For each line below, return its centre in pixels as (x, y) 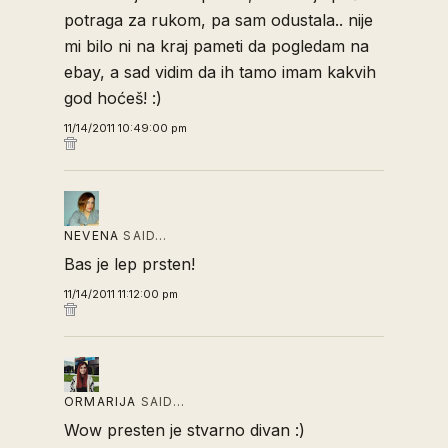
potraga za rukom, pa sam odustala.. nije (218, 20)
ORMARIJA (100, 401)
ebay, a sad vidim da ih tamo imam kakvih (220, 72)
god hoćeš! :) (113, 98)
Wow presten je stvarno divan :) (184, 430)
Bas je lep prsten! (129, 264)
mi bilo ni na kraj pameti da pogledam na (216, 46)
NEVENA (92, 235)
